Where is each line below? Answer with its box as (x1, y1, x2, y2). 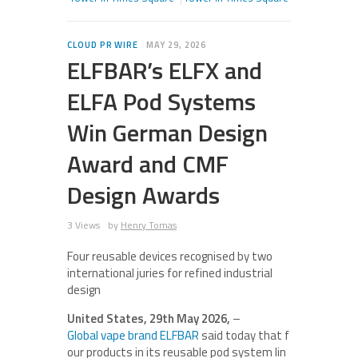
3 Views (67, 217, 100, 233)
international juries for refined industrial (67, 264, 272, 282)
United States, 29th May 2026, (67, 309, 233, 328)
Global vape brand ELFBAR (67, 326, 199, 344)
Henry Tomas (121, 217, 177, 233)
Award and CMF (67, 145, 229, 182)
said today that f (199, 326, 289, 344)
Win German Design (67, 114, 268, 151)
